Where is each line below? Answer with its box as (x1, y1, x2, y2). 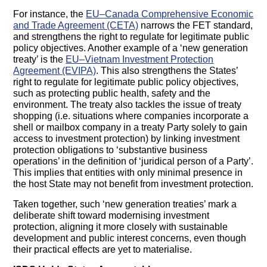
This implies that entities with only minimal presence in (13, 167, 243, 178)
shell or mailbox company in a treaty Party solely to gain (13, 122, 248, 133)
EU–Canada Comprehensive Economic (86, 9, 254, 20)
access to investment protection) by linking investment (13, 133, 240, 144)
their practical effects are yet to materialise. (13, 244, 193, 255)
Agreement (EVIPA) (13, 66, 97, 76)
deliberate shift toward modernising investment (13, 210, 210, 221)
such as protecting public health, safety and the (13, 88, 211, 99)
